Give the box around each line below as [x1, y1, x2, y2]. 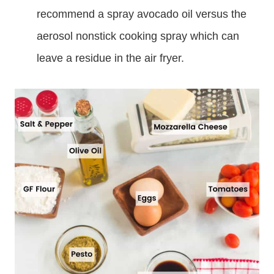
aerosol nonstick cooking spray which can [37, 30, 239, 42]
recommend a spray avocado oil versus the [37, 8, 246, 20]
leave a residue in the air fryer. [37, 52, 184, 64]
